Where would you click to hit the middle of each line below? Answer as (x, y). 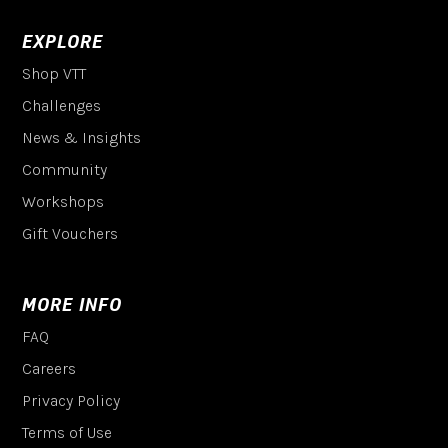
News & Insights (82, 138)
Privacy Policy (71, 401)
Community (65, 170)
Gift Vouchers (70, 234)
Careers (49, 369)
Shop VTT (54, 74)
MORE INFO (72, 305)
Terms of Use (67, 433)
